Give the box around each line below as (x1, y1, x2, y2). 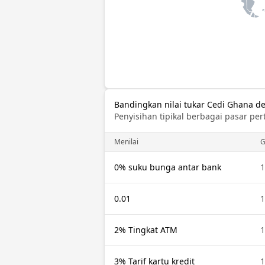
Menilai (114, 137, 138, 147)
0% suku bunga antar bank (114, 161, 221, 173)
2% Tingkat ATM (114, 224, 177, 235)
